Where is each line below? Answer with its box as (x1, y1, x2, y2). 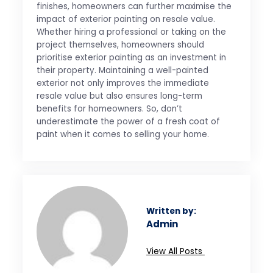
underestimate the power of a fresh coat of (36, 116, 220, 128)
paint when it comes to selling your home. (36, 129, 209, 141)
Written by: (146, 205, 196, 218)
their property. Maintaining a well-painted (36, 65, 208, 77)
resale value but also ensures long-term (36, 90, 202, 102)
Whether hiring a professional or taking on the (36, 26, 226, 38)
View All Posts (146, 245, 205, 257)
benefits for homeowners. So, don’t (36, 103, 182, 115)
